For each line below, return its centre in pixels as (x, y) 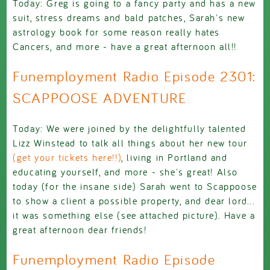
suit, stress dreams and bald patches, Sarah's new (129, 18)
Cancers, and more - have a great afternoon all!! (125, 47)
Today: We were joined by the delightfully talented (130, 129)
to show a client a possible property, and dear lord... (134, 201)
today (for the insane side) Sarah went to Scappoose (135, 187)
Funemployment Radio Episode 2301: (135, 77)
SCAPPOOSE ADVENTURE (100, 98)
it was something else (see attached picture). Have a (134, 215)
